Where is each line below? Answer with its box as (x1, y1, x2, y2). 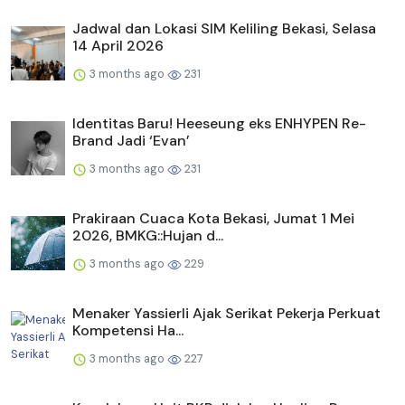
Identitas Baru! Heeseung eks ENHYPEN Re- (72, 114, 366, 134)
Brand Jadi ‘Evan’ (72, 131, 190, 151)
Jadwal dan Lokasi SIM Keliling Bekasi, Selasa (72, 19, 376, 39)
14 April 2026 (72, 36, 164, 56)
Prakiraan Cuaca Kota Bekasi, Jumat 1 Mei (72, 209, 354, 229)
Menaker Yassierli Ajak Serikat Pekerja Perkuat (72, 304, 381, 324)
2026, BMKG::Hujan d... (72, 226, 223, 246)
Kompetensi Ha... (72, 321, 184, 341)
